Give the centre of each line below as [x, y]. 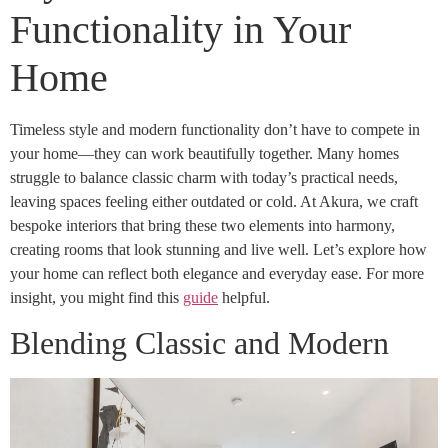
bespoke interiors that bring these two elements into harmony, [202, 225]
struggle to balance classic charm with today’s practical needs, [204, 177]
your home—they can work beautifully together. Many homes [204, 153]
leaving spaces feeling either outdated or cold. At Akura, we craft [214, 201]
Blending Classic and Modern [199, 343]
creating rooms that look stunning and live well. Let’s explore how [218, 249]
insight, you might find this [96, 297]
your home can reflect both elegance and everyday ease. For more [217, 273]
